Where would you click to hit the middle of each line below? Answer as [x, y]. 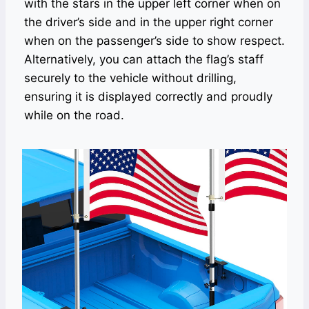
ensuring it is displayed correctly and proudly [148, 97]
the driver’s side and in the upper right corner [149, 22]
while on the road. [74, 115]
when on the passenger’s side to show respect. [154, 41]
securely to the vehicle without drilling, [130, 78]
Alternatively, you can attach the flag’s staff [144, 59]
